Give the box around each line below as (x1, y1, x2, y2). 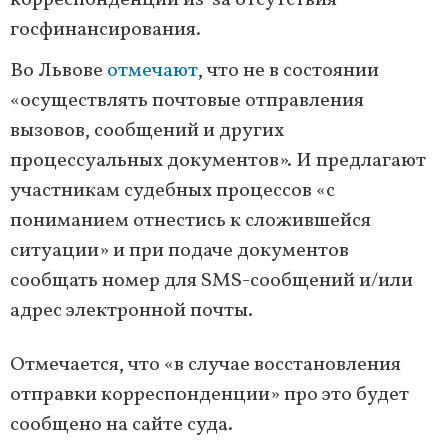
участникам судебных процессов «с (10, 177, 335, 206)
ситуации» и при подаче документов (10, 237, 349, 266)
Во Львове (10, 57, 107, 86)
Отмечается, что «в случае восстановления (10, 351, 401, 380)
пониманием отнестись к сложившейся (10, 207, 371, 236)
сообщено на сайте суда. (10, 411, 233, 440)
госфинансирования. (10, 16, 201, 45)
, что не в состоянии (198, 57, 379, 86)
